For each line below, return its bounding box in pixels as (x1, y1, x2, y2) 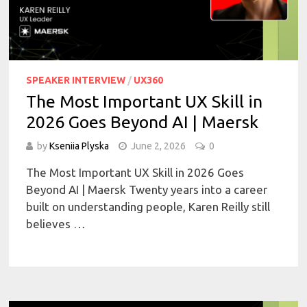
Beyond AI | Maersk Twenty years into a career (26, 183, 268, 197)
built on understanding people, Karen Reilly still (26, 200, 271, 214)
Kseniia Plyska (49, 140, 110, 152)
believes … (26, 217, 86, 231)
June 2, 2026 (131, 140, 186, 152)
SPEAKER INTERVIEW (26, 75, 126, 86)
